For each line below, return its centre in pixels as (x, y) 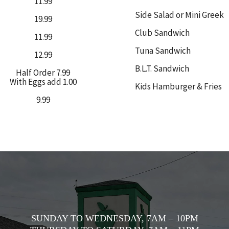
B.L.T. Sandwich (162, 69)
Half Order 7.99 (43, 73)
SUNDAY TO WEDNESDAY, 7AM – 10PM (114, 219)
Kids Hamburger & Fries (178, 87)
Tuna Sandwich (163, 51)
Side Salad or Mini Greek (179, 15)
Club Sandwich (162, 33)
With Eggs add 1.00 (43, 82)
